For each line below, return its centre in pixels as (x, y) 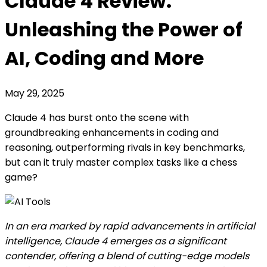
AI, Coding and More (104, 58)
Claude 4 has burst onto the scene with (97, 117)
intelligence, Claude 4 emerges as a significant (116, 241)
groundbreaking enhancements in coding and (112, 132)
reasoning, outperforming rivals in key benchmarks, (125, 147)
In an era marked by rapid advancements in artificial (130, 226)
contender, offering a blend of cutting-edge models (127, 256)
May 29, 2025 (35, 93)
